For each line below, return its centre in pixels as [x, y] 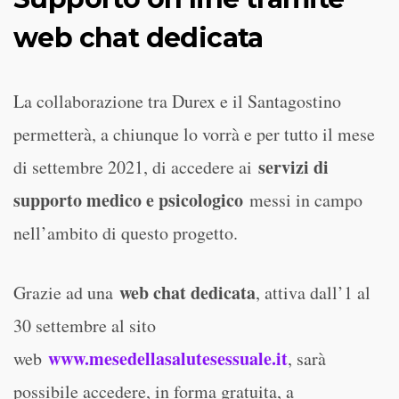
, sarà [307, 358]
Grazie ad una [66, 293]
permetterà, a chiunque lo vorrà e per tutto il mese [194, 134]
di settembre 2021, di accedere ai [136, 167]
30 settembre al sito [85, 326]
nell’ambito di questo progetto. [126, 233]
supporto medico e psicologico [128, 200]
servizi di [293, 167]
